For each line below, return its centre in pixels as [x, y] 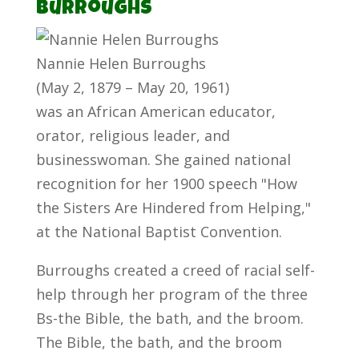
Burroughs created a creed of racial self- [175, 270]
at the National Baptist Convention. [159, 232]
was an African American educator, [155, 111]
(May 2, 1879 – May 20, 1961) [132, 87]
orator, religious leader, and [133, 135]
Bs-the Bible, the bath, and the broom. [169, 318]
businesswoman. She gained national [163, 159]
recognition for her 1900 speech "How [166, 184]
